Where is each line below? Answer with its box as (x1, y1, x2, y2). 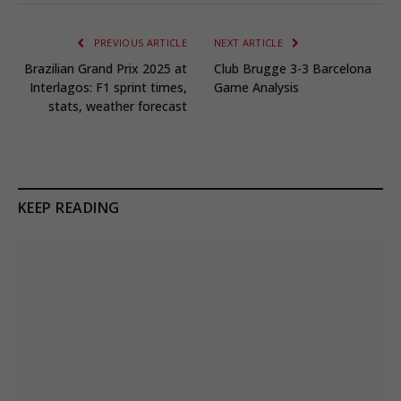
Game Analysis (214, 79, 299, 97)
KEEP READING (18, 198, 120, 218)
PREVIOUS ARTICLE (90, 36, 187, 50)
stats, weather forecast (48, 98, 187, 115)
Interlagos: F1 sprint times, (30, 79, 187, 97)
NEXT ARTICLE (214, 36, 286, 50)
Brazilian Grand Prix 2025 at (24, 60, 187, 78)
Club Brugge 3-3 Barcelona (214, 60, 371, 78)
